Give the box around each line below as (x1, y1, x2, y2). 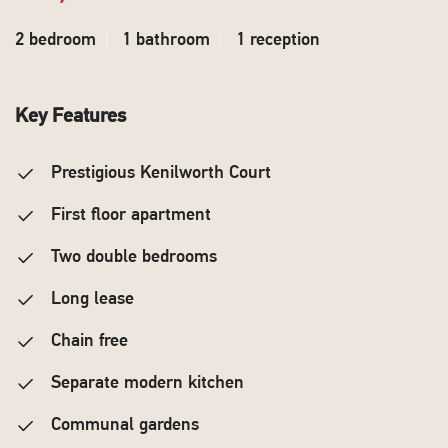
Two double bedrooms (46, 248, 217, 267)
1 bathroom (122, 31, 210, 50)
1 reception (236, 31, 320, 50)
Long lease (46, 290, 134, 309)
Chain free (46, 332, 128, 351)
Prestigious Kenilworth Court (46, 164, 271, 183)
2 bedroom (15, 31, 96, 50)
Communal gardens (46, 416, 199, 435)
